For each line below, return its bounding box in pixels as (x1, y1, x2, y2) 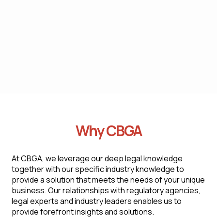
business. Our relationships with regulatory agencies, (12, 185, 201, 196)
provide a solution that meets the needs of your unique (12, 174, 205, 185)
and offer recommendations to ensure (22, 60, 158, 71)
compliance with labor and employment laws (22, 71, 177, 81)
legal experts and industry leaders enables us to (12, 196, 182, 206)
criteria (22, 5, 49, 15)
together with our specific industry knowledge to (12, 164, 184, 174)
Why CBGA (76, 121, 141, 140)
